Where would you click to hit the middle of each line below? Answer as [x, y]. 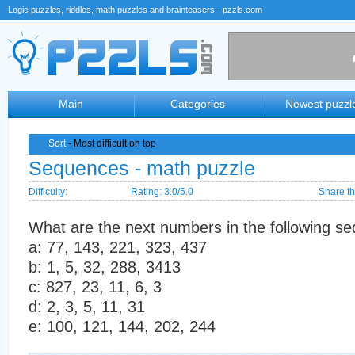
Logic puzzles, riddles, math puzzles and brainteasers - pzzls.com [135, 10]
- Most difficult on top [111, 143]
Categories [198, 104]
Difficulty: [49, 192]
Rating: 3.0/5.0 [158, 192]
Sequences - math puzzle [142, 168]
